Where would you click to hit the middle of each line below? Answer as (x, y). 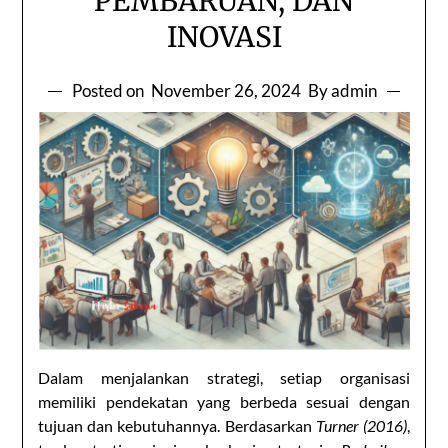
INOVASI (224, 36)
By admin (342, 90)
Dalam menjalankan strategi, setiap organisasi (224, 377)
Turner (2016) (361, 425)
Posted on (109, 90)
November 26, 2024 (225, 90)
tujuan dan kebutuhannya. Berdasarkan (177, 425)
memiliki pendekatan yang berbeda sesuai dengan (224, 401)
